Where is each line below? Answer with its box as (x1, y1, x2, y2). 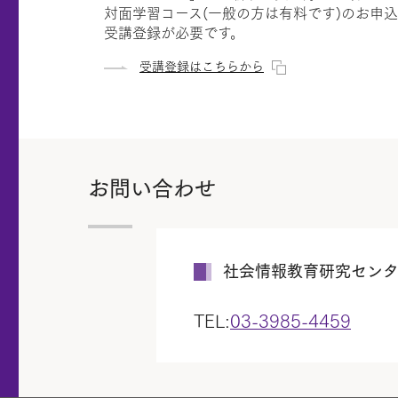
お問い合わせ (88, 170, 216, 203)
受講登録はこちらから (139, 56, 264, 76)
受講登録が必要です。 (104, 20, 244, 43)
